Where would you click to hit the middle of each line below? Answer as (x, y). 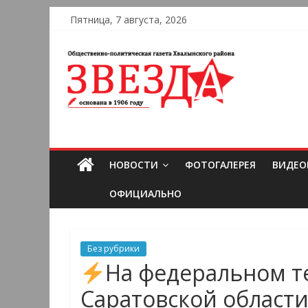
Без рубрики (113, 249)
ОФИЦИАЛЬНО (145, 194)
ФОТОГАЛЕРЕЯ (220, 165)
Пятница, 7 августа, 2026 (129, 20)
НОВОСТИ (134, 165)
